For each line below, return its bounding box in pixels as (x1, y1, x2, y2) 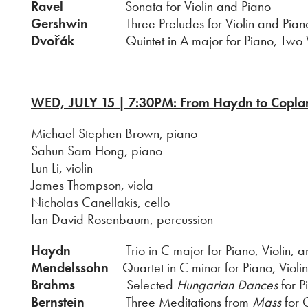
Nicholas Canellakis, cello (31, 193, 170, 211)
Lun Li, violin (31, 159, 93, 177)
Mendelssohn (31, 258, 109, 276)
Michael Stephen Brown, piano (31, 124, 197, 142)
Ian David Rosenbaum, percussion (31, 210, 213, 228)
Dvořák (31, 32, 74, 49)
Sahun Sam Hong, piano (31, 142, 162, 159)
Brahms (31, 276, 75, 294)
